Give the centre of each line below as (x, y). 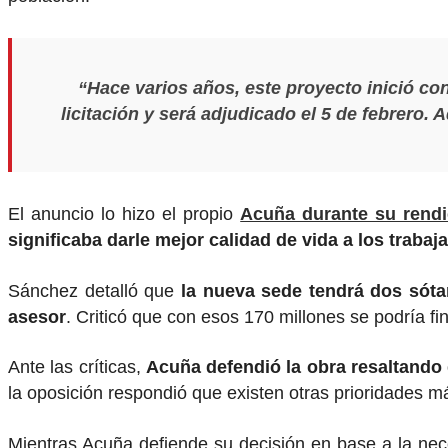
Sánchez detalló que (94, 290)
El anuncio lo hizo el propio (124, 213)
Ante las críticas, (77, 367)
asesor (37, 316)
